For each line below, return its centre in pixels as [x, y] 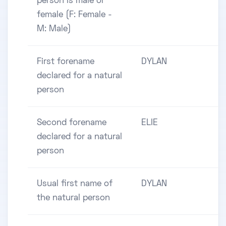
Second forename [72, 123]
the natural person [73, 199]
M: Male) [54, 30]
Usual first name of [75, 184]
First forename [66, 62]
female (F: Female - [74, 15]
